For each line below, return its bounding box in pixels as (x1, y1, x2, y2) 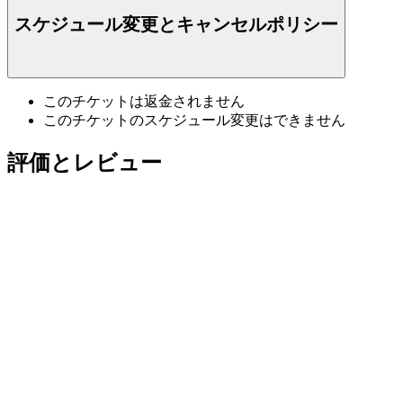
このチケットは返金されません (43, 94, 245, 110)
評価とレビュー (7, 150, 162, 175)
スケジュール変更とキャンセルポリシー (14, 13, 338, 34)
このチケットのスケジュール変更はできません (43, 112, 345, 129)
